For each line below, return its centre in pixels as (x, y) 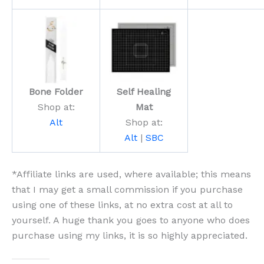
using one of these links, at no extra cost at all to (122, 205)
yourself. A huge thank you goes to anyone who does (131, 220)
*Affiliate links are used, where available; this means (131, 174)
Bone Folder (56, 92)
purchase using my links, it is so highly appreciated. (130, 236)
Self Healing (144, 92)
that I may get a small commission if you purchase (127, 190)
